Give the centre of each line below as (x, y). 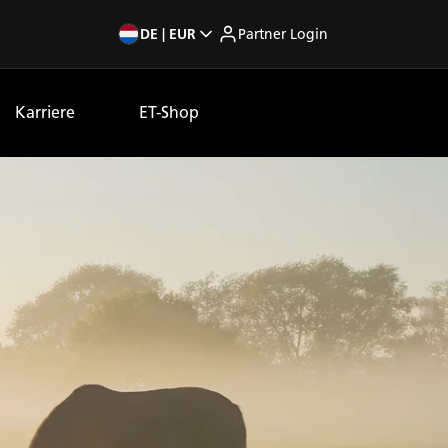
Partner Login (282, 34)
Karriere (45, 112)
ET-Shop (169, 112)
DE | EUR (167, 34)
